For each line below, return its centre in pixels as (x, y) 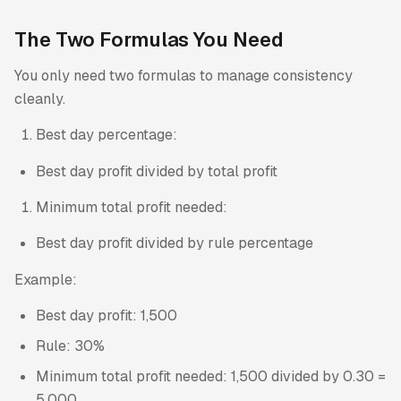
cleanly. (40, 98)
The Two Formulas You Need (149, 39)
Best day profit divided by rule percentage (175, 243)
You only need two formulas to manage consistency (183, 75)
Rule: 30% (70, 346)
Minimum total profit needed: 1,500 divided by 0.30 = (211, 377)
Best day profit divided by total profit (157, 171)
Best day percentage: (107, 135)
